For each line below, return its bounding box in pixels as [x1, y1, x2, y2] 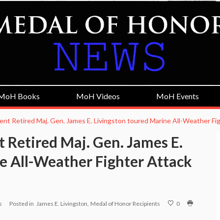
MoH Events [156, 91, 199, 101]
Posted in [9, 199, 34, 207]
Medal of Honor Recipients [90, 199, 160, 207]
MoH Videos [76, 91, 120, 101]
